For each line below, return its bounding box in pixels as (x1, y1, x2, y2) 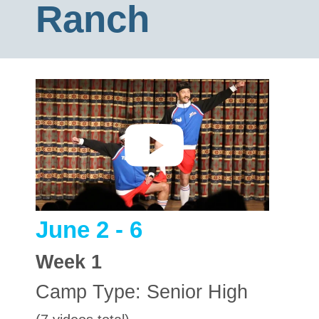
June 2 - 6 (36, 216, 142, 243)
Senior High (147, 281, 248, 303)
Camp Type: (36, 281, 147, 303)
